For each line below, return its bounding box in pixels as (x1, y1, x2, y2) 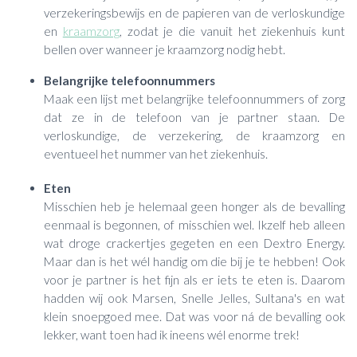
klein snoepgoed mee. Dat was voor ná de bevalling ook (44, 308, 345, 324)
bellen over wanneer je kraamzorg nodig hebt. (44, 42, 285, 57)
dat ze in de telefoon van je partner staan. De (44, 109, 345, 124)
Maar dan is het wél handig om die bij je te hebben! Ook (44, 253, 345, 269)
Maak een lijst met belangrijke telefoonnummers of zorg (44, 91, 345, 106)
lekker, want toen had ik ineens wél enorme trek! (44, 327, 300, 342)
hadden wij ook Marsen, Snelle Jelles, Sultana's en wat (44, 290, 345, 305)
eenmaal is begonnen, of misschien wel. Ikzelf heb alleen (44, 217, 345, 232)
